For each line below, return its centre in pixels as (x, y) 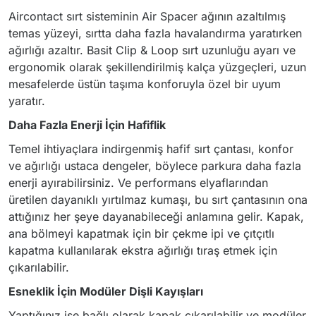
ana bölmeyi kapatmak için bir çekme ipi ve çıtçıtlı (141, 233)
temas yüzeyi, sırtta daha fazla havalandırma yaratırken (155, 33)
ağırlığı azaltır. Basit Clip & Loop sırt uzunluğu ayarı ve (152, 50)
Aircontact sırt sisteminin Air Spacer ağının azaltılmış (147, 16)
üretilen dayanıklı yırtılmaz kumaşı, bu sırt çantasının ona (158, 200)
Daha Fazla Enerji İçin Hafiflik (87, 125)
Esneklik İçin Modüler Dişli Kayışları (106, 291)
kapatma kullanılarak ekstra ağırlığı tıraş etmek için (143, 250)
